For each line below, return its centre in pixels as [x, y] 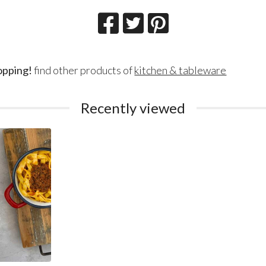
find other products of [83, 70]
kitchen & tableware [180, 70]
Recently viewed [133, 107]
